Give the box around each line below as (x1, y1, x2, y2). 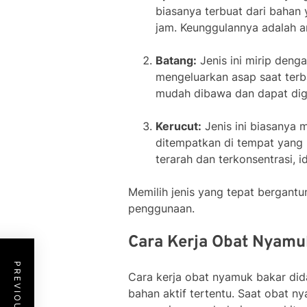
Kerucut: (156, 119, 201, 134)
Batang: (156, 53, 197, 68)
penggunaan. (128, 201, 195, 216)
